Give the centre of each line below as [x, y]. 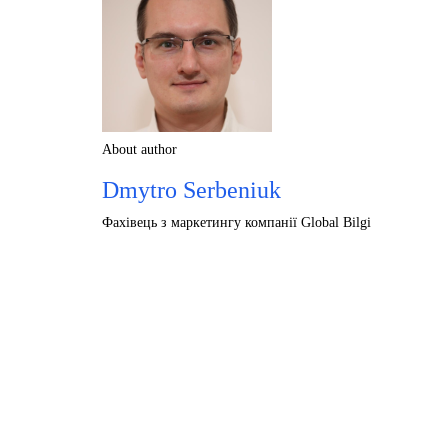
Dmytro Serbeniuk [191, 189]
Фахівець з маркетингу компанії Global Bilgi [236, 222]
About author [139, 149]
